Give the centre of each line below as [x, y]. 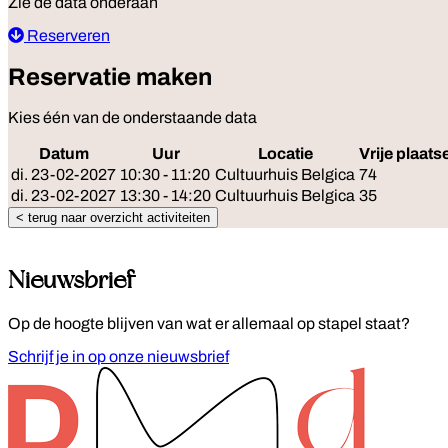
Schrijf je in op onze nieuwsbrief [118, 357]
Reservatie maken [110, 76]
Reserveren [67, 35]
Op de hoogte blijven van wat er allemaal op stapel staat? [209, 324]
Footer [44, 377]
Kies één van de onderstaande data [132, 118]
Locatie [285, 154]
